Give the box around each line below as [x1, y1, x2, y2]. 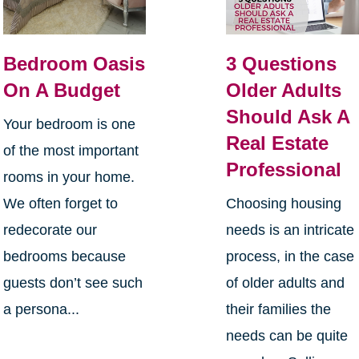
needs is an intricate [226, 221, 355, 238]
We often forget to [2, 195, 118, 212]
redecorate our [2, 221, 97, 238]
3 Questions [226, 52, 337, 75]
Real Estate [226, 131, 329, 154]
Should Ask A [226, 105, 350, 127]
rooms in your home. [2, 168, 139, 185]
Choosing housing [226, 195, 342, 212]
